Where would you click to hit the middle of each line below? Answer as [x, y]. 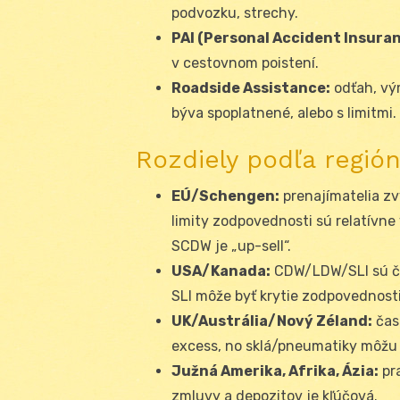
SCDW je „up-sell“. [231, 246]
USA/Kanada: [221, 271]
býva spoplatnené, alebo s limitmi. [284, 112]
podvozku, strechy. [235, 12]
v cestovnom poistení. [245, 62]
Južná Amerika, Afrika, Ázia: [275, 371]
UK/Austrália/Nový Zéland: [272, 321]
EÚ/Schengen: [225, 196]
